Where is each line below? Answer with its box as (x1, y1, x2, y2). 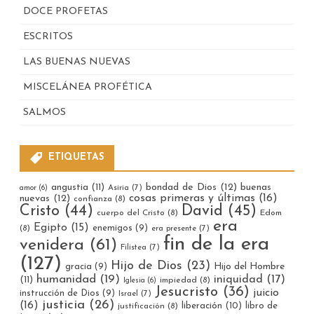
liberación (182, 301, 222, 310)
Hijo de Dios (111, 259, 182, 273)
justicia (42, 298, 85, 312)
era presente (151, 224, 196, 233)
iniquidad (214, 273, 263, 285)
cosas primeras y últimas (129, 192, 255, 204)
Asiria (108, 183, 129, 192)
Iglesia (123, 276, 145, 285)
